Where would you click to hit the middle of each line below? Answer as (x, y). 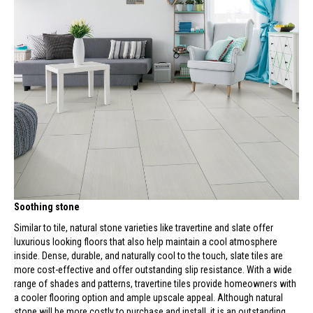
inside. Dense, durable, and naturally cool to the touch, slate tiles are (148, 256)
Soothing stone (47, 207)
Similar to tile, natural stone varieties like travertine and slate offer (144, 228)
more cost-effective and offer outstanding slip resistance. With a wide (153, 270)
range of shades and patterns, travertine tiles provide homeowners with (155, 284)
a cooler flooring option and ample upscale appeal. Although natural (148, 298)
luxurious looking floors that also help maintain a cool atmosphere (146, 242)
